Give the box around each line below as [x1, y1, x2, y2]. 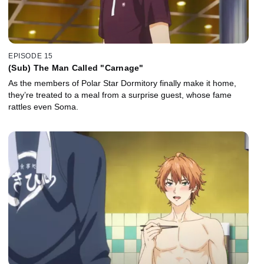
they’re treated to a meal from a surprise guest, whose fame [8, 90, 232, 100]
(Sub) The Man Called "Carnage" [8, 63, 144, 73]
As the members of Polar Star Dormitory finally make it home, [8, 78, 236, 88]
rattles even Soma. [8, 102, 78, 112]
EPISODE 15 [8, 52, 53, 61]
